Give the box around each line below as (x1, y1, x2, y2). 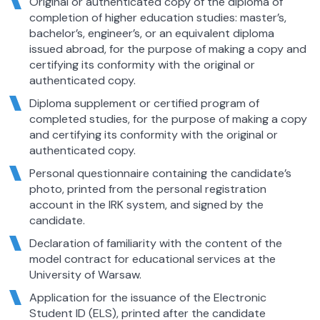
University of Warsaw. (29, 266, 141, 282)
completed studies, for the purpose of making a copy (29, 111, 307, 126)
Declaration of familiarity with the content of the (29, 235, 282, 251)
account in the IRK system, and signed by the (29, 196, 264, 212)
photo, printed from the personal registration (29, 181, 266, 196)
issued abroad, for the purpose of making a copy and (29, 41, 306, 56)
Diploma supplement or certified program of (29, 95, 259, 111)
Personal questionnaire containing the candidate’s (29, 165, 291, 181)
